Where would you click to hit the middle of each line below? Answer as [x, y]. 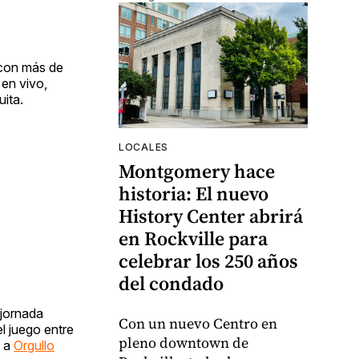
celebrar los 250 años [208, 261]
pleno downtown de [184, 343]
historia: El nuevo [194, 194]
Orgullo [34, 345]
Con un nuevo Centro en [198, 324]
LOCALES [143, 147]
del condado [171, 284]
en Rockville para [193, 239]
